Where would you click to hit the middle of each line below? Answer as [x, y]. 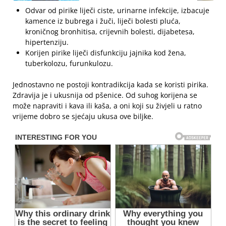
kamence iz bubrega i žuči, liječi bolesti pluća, [103, 21]
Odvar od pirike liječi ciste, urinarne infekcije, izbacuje [117, 11]
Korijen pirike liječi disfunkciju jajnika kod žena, [106, 53]
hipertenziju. [47, 42]
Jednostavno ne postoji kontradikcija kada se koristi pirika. [110, 85]
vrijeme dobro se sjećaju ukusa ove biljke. [83, 117]
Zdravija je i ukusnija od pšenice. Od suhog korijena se [105, 95]
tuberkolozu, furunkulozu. [69, 64]
